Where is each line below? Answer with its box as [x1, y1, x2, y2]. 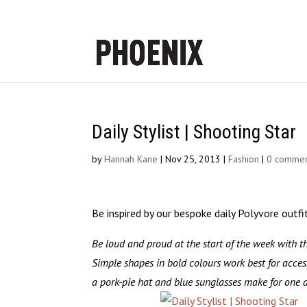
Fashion [228, 153, 260, 165]
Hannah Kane [104, 153, 158, 165]
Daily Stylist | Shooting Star [92, 121, 297, 143]
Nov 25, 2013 [165, 153, 221, 165]
